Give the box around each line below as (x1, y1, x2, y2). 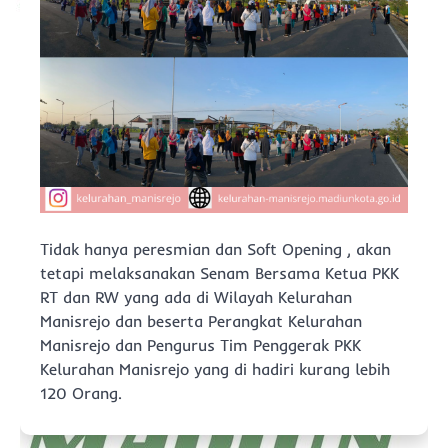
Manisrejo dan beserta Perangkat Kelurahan (40, 311, 362, 331)
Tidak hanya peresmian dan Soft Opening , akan (40, 239, 391, 259)
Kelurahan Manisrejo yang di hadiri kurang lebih (40, 359, 390, 379)
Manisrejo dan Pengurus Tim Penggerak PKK (40, 335, 361, 355)
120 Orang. (40, 383, 122, 403)
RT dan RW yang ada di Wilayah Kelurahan (40, 287, 352, 307)
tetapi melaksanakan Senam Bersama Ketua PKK (40, 263, 399, 283)
